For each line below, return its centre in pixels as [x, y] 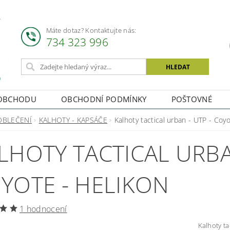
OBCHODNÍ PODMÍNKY [104, 99]
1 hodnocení [43, 209]
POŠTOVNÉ [192, 99]
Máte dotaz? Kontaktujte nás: [91, 30]
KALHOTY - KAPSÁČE [73, 120]
